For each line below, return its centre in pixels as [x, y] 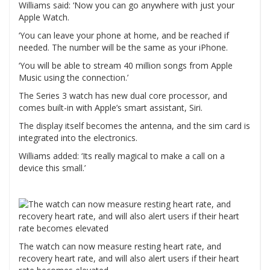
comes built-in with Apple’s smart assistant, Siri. [111, 108]
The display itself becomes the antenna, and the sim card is [134, 126]
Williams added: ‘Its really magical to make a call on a [122, 156]
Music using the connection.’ [74, 78]
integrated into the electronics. [78, 138]
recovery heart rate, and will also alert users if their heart [129, 259]
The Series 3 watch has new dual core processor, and [123, 96]
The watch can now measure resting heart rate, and [120, 246]
